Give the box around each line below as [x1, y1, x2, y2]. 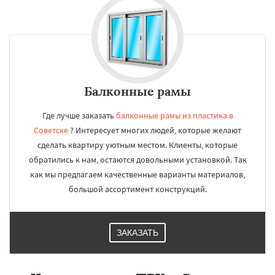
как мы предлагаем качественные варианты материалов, [30, 169, 245, 180]
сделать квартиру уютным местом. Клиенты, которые [37, 139, 238, 150]
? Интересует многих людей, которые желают [68, 125, 241, 136]
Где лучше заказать [42, 110, 116, 121]
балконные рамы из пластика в [115, 110, 233, 121]
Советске [34, 125, 68, 136]
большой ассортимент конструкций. [68, 184, 207, 195]
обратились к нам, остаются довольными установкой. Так [28, 154, 247, 165]
